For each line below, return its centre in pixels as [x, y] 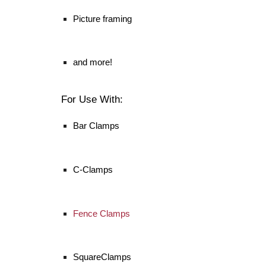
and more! [92, 62]
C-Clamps [93, 169]
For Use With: [92, 100]
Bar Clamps [96, 126]
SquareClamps [102, 257]
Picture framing [102, 18]
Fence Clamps [101, 213]
